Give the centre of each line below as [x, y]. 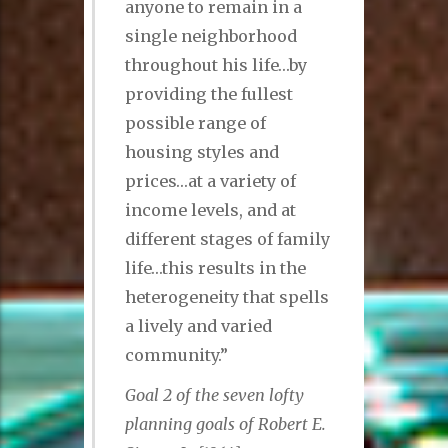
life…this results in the [216, 267]
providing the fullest [209, 93]
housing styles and [202, 151]
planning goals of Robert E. [226, 424]
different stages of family [228, 238]
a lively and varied [199, 325]
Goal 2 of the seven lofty [215, 395]
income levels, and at [211, 209]
